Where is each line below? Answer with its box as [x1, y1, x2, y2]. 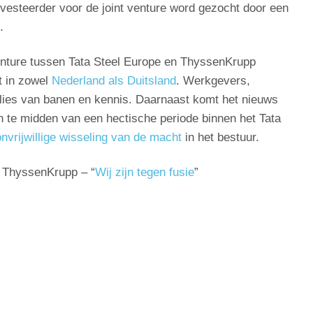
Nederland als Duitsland [51, 74, 176, 88]
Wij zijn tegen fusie [94, 165, 194, 179]
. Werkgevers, [175, 74, 250, 88]
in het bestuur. [181, 131, 259, 145]
